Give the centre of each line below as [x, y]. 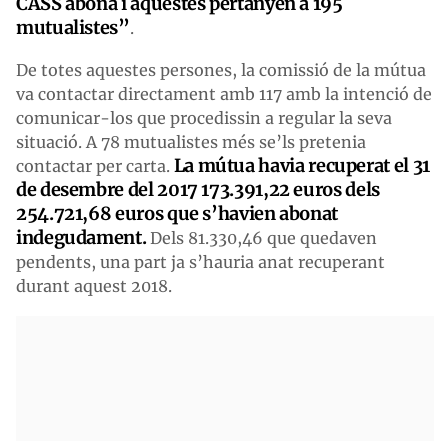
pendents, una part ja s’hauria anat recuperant [200, 261]
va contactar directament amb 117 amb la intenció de [224, 93]
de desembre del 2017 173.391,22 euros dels [198, 189]
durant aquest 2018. [94, 285]
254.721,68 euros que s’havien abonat [177, 213]
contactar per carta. [93, 165]
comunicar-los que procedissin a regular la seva [204, 117]
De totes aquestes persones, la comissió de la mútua [221, 69]
